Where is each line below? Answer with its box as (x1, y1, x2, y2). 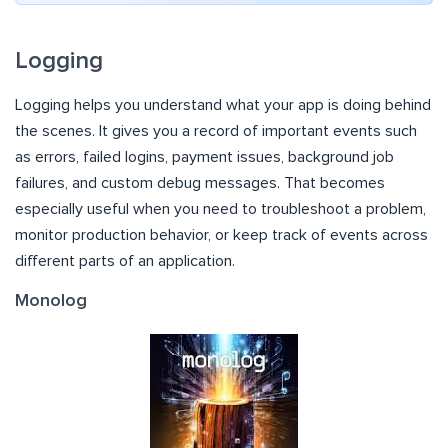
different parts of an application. (15, 253, 235, 270)
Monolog (15, 292, 87, 311)
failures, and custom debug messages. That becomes (15, 175, 385, 192)
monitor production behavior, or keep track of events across (15, 227, 428, 244)
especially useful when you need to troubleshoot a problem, (15, 201, 426, 218)
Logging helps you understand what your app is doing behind (15, 97, 431, 114)
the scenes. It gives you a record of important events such (15, 123, 417, 140)
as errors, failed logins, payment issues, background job (15, 149, 394, 166)
